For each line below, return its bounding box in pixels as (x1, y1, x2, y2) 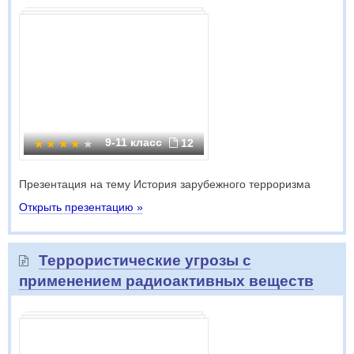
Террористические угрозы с (39, 252, 251, 269)
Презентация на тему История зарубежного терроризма (19, 178, 311, 190)
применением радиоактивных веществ (19, 273, 314, 289)
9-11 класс (105, 136, 165, 149)
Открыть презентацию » (19, 201, 143, 213)
